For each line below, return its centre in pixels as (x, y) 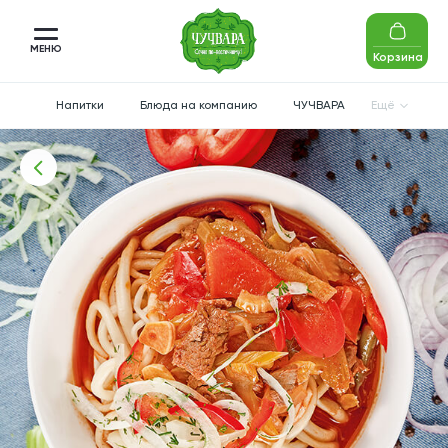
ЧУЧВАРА (318, 105)
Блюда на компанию (198, 105)
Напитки (79, 105)
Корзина (398, 56)
